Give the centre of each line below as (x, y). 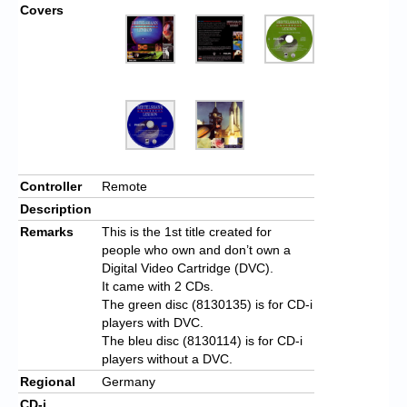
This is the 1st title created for (187, 231)
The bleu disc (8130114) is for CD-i (202, 340)
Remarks (47, 231)
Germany (129, 381)
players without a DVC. (167, 358)
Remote (124, 186)
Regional (48, 381)
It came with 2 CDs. (158, 286)
